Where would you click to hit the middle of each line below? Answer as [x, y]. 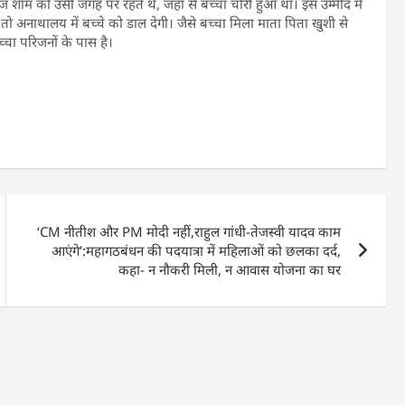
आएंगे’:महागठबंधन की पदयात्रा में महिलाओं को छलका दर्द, [197, 251]
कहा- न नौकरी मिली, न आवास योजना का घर [230, 270]
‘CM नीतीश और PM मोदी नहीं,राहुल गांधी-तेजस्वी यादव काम [189, 232]
